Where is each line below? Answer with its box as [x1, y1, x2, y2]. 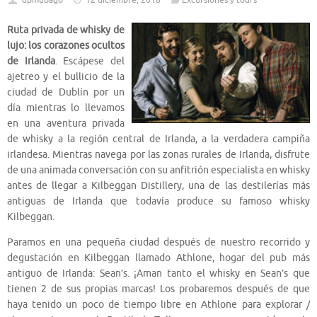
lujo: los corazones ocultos [7, 40, 125, 52]
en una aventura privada [7, 117, 125, 130]
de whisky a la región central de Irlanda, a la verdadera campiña [7, 133, 310, 146]
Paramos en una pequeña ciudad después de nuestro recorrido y [7, 236, 310, 248]
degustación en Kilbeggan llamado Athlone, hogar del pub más [7, 251, 310, 264]
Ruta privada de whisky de [7, 24, 125, 37]
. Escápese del [54, 55, 125, 68]
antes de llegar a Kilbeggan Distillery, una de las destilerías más [7, 180, 310, 192]
